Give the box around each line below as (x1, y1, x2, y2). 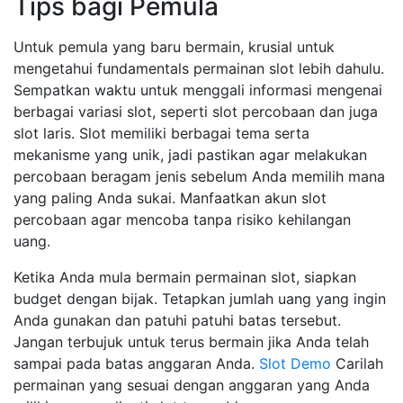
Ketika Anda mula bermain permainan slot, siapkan (13, 268, 356, 286)
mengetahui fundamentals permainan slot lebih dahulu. (13, 59, 384, 77)
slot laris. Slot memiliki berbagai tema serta (13, 124, 309, 142)
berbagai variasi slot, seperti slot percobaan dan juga (13, 103, 378, 121)
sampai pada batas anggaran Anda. (13, 354, 259, 372)
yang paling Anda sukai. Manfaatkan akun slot (13, 189, 327, 207)
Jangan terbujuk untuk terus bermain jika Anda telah (13, 333, 369, 351)
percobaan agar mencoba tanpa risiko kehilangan (13, 210, 351, 228)
